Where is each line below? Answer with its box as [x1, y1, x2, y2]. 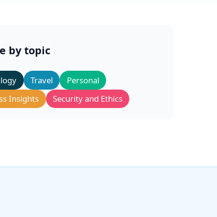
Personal [66, 74, 99, 86]
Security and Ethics [53, 93, 123, 104]
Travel [31, 74, 53, 86]
